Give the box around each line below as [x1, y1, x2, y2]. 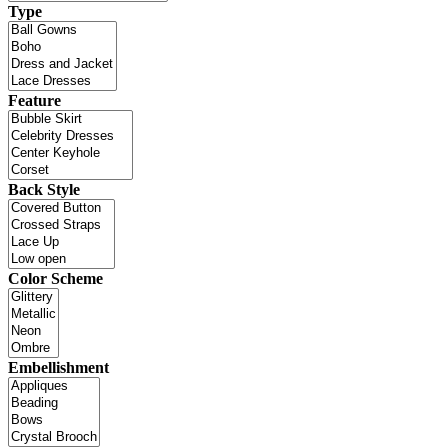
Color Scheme [8, 269, 103, 287]
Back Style [8, 180, 80, 198]
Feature [8, 91, 61, 109]
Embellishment [8, 358, 109, 376]
